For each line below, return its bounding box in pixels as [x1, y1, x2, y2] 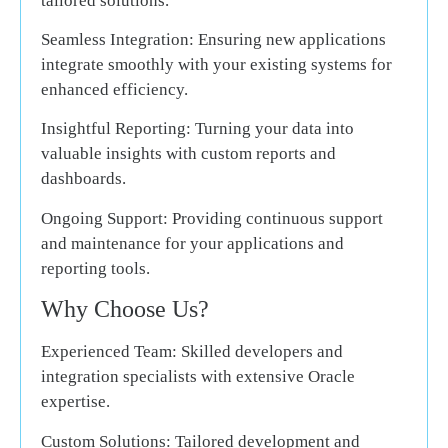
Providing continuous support [168, 208, 383, 228]
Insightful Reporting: [41, 119, 191, 139]
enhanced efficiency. [41, 80, 188, 100]
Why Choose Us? [41, 296, 209, 323]
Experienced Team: [41, 342, 177, 362]
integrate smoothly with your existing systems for [41, 55, 392, 75]
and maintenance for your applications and [41, 233, 344, 253]
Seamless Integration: [41, 30, 194, 50]
